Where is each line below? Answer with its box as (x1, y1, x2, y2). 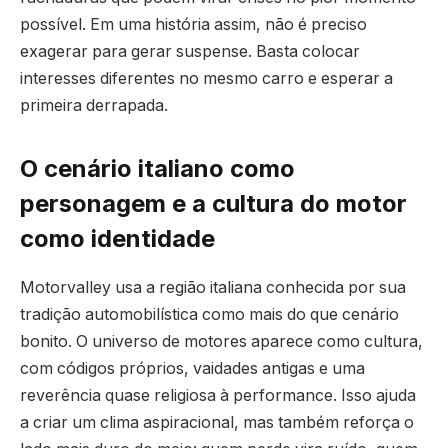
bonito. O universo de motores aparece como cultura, (20, 332, 423, 352)
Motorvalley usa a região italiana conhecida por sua (20, 278, 406, 298)
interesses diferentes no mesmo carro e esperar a (20, 69, 393, 89)
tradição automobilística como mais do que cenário (20, 305, 399, 325)
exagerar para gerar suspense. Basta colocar (20, 42, 360, 62)
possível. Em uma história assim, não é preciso (20, 15, 367, 35)
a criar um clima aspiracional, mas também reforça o (20, 413, 414, 433)
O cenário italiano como (20, 154, 295, 184)
